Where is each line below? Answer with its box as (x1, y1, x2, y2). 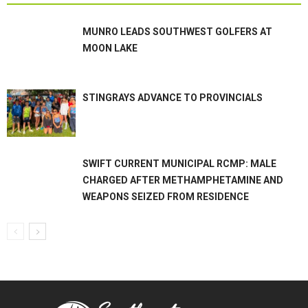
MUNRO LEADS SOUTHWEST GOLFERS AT (82, 26, 272, 37)
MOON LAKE (82, 43, 137, 54)
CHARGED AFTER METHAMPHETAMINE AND (82, 175, 283, 186)
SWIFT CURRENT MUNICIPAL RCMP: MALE (82, 158, 276, 169)
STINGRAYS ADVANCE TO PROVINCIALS (82, 92, 263, 103)
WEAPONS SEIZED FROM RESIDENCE (82, 191, 249, 202)
